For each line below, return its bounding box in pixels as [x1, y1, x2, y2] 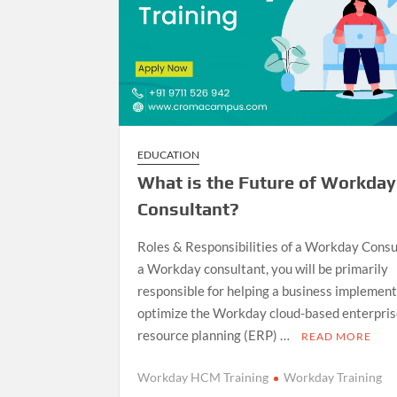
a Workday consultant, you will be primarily [137, 261, 389, 277]
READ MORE [301, 330, 372, 344]
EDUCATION [137, 148, 200, 162]
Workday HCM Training [137, 369, 269, 385]
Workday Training [284, 369, 383, 385]
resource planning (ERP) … [137, 327, 293, 344]
